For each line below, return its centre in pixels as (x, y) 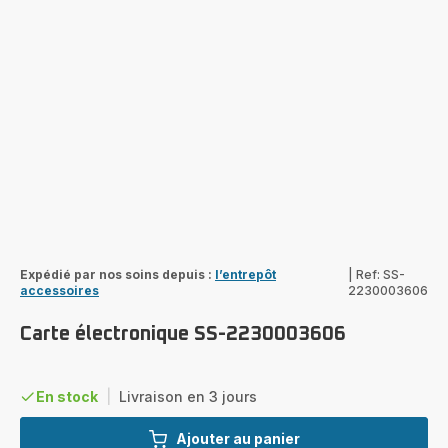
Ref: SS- (380, 274)
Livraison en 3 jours (188, 396)
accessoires (59, 290)
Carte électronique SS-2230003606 (183, 333)
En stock (67, 396)
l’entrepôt (245, 274)
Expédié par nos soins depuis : (116, 274)
